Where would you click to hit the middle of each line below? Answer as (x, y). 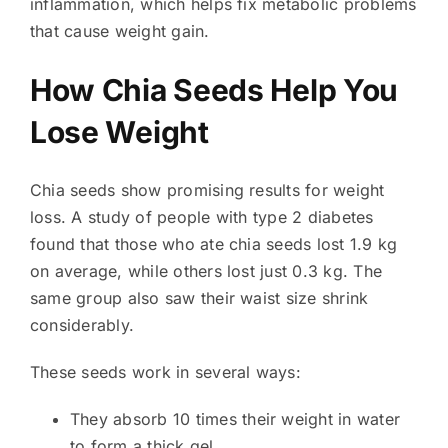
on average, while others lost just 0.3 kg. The (206, 270)
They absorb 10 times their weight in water (235, 418)
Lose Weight (119, 131)
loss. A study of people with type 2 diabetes (201, 216)
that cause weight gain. (119, 30)
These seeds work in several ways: (165, 371)
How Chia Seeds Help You (214, 89)
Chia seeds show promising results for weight (207, 189)
